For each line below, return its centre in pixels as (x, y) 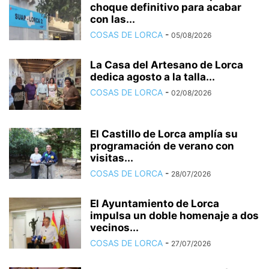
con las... (113, 19)
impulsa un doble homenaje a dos (174, 216)
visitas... (112, 158)
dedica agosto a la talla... (153, 77)
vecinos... (114, 228)
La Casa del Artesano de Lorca (167, 65)
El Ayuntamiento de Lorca (155, 204)
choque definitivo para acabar (166, 7)
